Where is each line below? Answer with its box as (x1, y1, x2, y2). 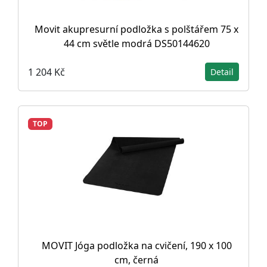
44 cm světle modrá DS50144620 (63, 37, 210, 50)
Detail (210, 66, 234, 77)
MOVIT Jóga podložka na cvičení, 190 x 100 (41, 239, 232, 252)
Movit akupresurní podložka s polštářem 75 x (35, 23, 238, 36)
